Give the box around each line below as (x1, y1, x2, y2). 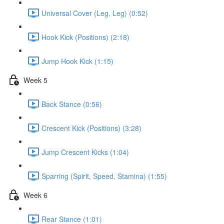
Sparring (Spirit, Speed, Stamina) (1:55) (41, 170, 167, 181)
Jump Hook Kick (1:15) (41, 55, 113, 66)
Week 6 (23, 189, 47, 200)
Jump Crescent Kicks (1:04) (41, 146, 129, 157)
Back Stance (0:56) (41, 98, 102, 109)
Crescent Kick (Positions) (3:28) (41, 122, 141, 133)
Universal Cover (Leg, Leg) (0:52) (41, 7, 148, 18)
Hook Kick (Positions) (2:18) (41, 31, 129, 42)
